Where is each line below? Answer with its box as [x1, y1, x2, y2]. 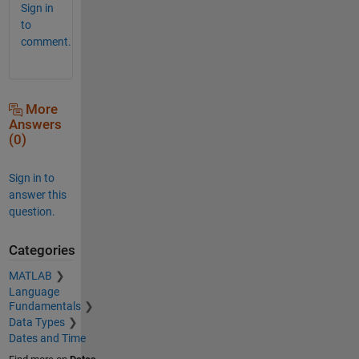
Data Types [8, 316, 65, 329]
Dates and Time [8, 332, 86, 345]
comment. [20, 34, 71, 48]
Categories [8, 242, 75, 258]
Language [8, 285, 59, 299]
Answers [8, 116, 62, 132]
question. [8, 204, 55, 218]
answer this [8, 188, 67, 201]
